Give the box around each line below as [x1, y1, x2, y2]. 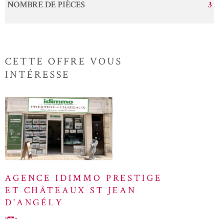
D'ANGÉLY [5, 196, 64, 209]
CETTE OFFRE [5, 54, 86, 68]
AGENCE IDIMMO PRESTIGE [5, 172, 162, 184]
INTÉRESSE [5, 67, 70, 81]
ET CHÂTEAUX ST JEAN [5, 184, 136, 197]
